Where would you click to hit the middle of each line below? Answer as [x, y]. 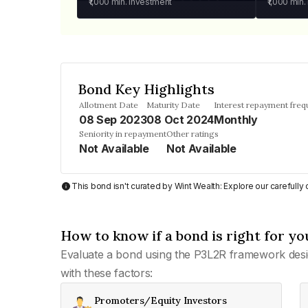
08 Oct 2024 [180, 120]
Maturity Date [174, 105]
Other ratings [192, 134]
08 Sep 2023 [113, 120]
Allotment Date [109, 105]
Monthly [235, 120]
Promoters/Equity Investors [161, 300]
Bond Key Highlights [146, 89]
